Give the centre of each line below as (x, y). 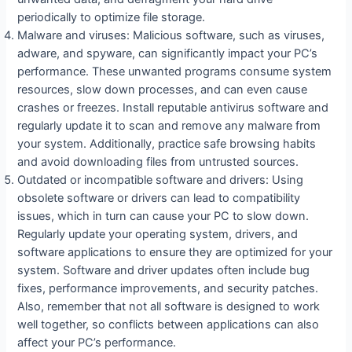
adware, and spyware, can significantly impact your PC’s (168, 53)
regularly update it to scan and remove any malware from (169, 125)
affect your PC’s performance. (97, 342)
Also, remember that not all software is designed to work (169, 306)
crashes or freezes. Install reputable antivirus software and (173, 107)
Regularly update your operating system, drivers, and (158, 234)
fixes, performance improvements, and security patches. (168, 288)
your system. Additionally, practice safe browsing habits (167, 143)
